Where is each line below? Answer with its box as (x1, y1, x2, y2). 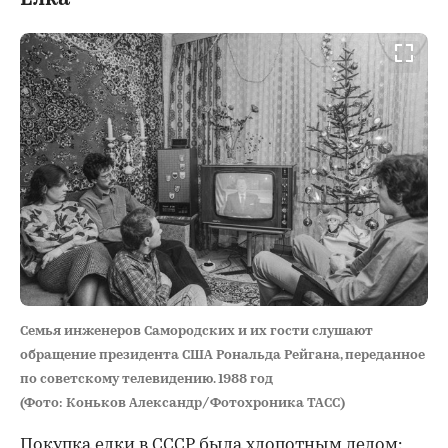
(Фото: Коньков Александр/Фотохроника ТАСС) (20, 396, 345, 410)
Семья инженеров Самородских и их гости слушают (20, 324, 373, 338)
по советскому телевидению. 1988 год (20, 372, 273, 386)
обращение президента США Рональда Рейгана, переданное (20, 348, 425, 362)
